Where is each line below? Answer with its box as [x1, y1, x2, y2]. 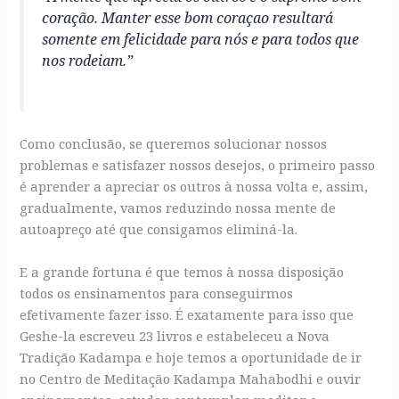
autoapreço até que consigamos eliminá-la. [20, 220, 298, 239]
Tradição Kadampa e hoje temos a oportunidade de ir [20, 347, 362, 366]
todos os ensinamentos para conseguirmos [20, 283, 294, 302]
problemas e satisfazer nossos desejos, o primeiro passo [20, 156, 376, 175]
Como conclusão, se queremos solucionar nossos [20, 134, 328, 153]
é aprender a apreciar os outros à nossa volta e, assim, [20, 177, 369, 196]
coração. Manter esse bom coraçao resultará [42, 7, 334, 28]
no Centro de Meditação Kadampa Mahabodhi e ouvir [20, 369, 362, 387]
